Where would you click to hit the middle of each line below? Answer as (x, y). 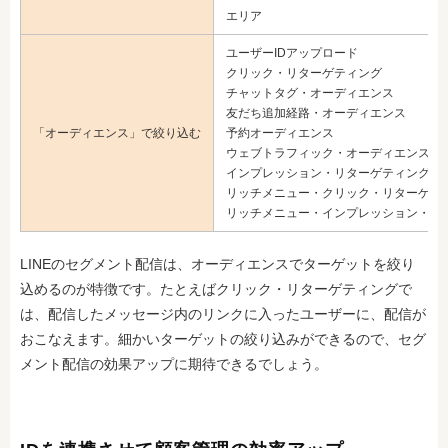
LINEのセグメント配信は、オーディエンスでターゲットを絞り (217, 263)
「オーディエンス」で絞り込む (117, 132)
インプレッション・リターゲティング (328, 172)
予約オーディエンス (280, 132)
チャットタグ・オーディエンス (310, 92)
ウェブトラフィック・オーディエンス (328, 152)
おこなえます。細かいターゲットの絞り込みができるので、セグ (223, 338)
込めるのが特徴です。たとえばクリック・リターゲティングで (216, 288)
